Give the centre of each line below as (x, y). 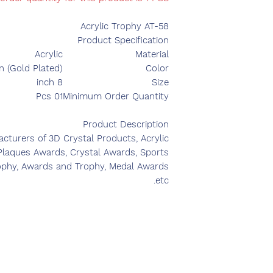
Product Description (126, 125)
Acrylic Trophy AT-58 (125, 27)
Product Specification (123, 41)
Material (152, 55)
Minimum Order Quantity (116, 97)
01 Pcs (58, 97)
